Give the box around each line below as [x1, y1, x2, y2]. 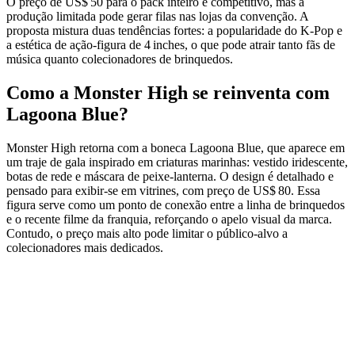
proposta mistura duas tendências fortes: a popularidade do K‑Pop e [6, 24, 342, 38]
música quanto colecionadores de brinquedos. [6, 52, 233, 67]
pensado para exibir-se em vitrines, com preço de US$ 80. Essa [6, 184, 320, 198]
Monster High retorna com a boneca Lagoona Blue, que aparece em [6, 141, 345, 155]
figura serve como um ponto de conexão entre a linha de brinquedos [6, 198, 345, 212]
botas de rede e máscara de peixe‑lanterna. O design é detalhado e [6, 170, 334, 184]
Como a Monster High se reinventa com [6, 82, 330, 104]
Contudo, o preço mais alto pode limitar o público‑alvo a [6, 227, 288, 241]
